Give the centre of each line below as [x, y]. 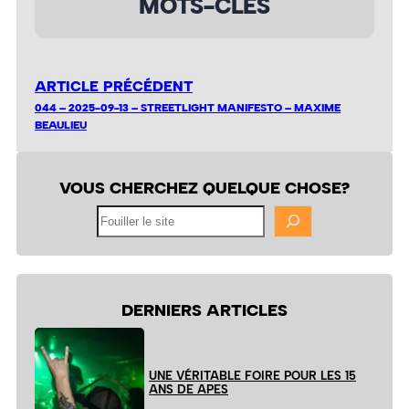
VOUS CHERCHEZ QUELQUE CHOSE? [204, 187]
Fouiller [115, 213]
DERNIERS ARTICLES [204, 310]
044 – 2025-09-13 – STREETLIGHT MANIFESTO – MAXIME [188, 107]
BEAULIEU [61, 124]
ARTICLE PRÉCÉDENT [114, 86]
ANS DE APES [189, 390]
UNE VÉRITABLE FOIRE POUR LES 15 [252, 376]
